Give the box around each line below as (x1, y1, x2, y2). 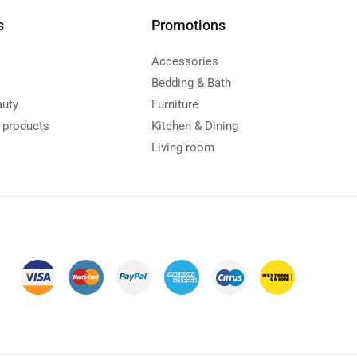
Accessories (151, 53, 219, 69)
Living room (151, 139, 215, 155)
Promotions (151, 16, 226, 33)
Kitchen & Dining (151, 118, 239, 133)
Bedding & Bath (151, 75, 232, 90)
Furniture (151, 96, 199, 112)
